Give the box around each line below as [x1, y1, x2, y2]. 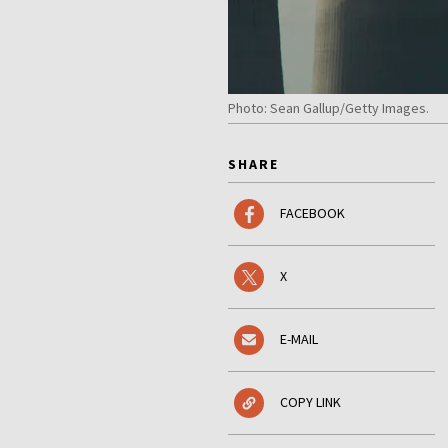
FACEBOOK [280, 204, 345, 223]
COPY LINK [280, 393, 341, 412]
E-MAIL [280, 330, 318, 349]
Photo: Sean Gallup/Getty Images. [228, 98, 429, 117]
